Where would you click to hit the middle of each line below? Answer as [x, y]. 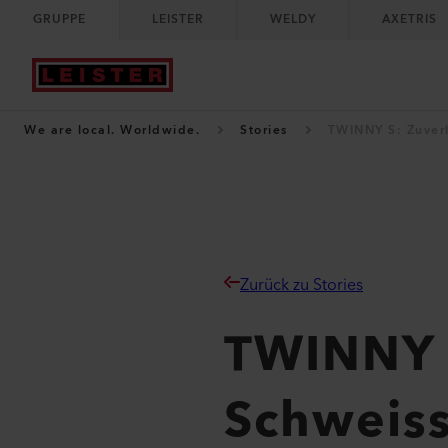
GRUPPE [59, 19]
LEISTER [178, 19]
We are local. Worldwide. [112, 130]
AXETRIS [409, 19]
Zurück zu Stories [302, 285]
